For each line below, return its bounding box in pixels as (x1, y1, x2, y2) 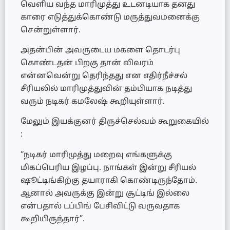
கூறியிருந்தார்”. (21, 214, 85, 224)
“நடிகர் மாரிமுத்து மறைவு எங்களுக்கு (21, 150, 172, 160)
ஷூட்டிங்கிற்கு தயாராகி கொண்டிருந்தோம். (21, 176, 197, 186)
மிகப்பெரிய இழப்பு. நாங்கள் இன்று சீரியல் (21, 163, 196, 173)
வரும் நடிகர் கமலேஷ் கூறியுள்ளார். (21, 97, 165, 107)
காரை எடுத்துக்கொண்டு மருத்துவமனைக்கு (21, 12, 200, 23)
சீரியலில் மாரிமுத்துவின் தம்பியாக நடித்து (21, 84, 192, 94)
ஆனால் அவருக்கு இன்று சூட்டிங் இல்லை (21, 188, 189, 199)
